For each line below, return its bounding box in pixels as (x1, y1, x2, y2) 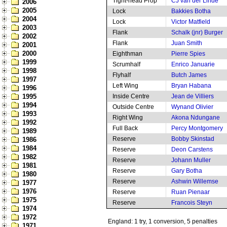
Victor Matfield (171, 18, 210, 25)
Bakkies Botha (171, 8, 211, 15)
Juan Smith (171, 40, 202, 47)
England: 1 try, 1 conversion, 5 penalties (108, 218, 217, 225)
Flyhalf (112, 71, 131, 79)
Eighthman (112, 50, 142, 57)
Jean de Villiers (171, 93, 214, 100)
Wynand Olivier (171, 103, 213, 110)
